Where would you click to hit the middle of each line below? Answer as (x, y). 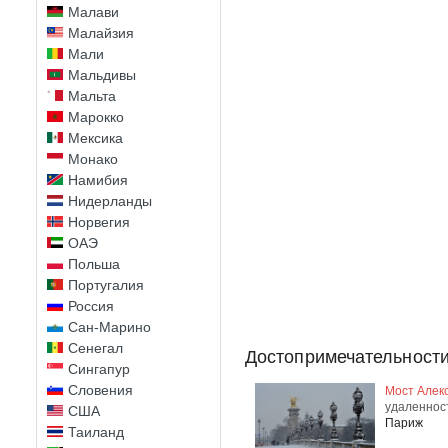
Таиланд (96, 432)
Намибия (98, 180)
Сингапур (99, 369)
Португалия (106, 285)
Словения (100, 390)
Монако (93, 159)
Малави (93, 12)
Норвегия (99, 222)
